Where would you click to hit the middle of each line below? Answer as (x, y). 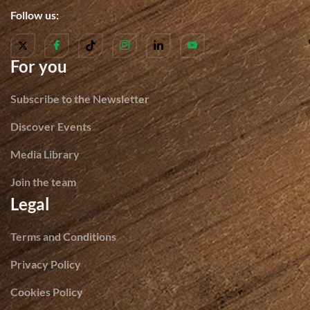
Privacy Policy (46, 264)
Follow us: (35, 15)
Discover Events (51, 127)
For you (39, 66)
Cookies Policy (47, 292)
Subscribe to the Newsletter (80, 99)
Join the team (43, 182)
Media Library (45, 154)
